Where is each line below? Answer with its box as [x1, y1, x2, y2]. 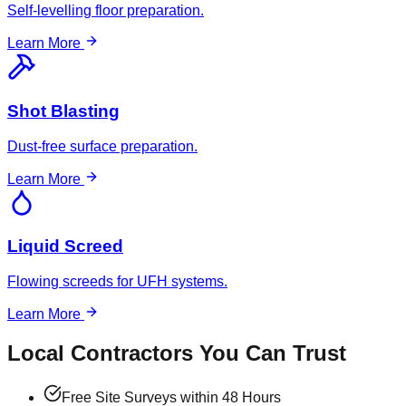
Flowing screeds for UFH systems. [7, 274, 227, 289]
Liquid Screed [7, 237, 123, 256]
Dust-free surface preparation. [7, 138, 198, 154]
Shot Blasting [7, 101, 120, 121]
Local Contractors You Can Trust [7, 340, 346, 365]
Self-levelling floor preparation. [7, 3, 204, 19]
